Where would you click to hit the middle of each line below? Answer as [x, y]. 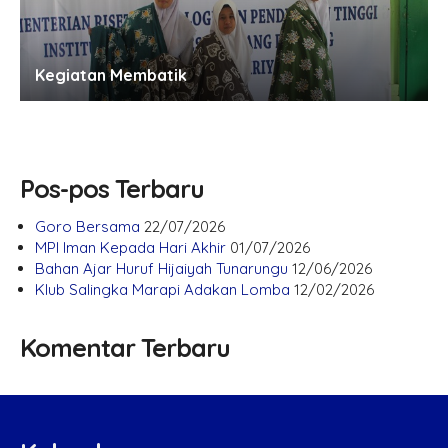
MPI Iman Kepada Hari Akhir [130, 247]
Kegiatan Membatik [111, 75]
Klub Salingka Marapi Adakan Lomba [162, 289]
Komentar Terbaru [125, 347]
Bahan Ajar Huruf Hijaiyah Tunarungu [161, 268]
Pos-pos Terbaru [112, 188]
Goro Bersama [87, 226]
